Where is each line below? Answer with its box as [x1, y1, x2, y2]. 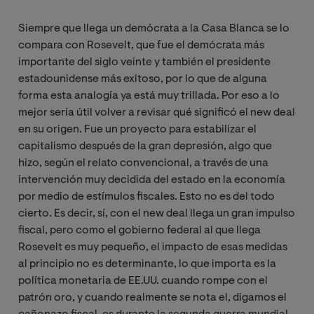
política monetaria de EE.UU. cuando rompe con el [18, 275, 268, 287]
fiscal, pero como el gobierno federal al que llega [18, 224, 261, 236]
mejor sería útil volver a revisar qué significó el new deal [18, 107, 295, 118]
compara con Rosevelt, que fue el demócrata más [18, 39, 264, 51]
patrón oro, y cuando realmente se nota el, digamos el [18, 292, 287, 303]
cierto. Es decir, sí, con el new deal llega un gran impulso [18, 207, 295, 219]
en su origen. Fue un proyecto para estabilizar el [18, 123, 257, 135]
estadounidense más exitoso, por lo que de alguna [18, 73, 267, 85]
